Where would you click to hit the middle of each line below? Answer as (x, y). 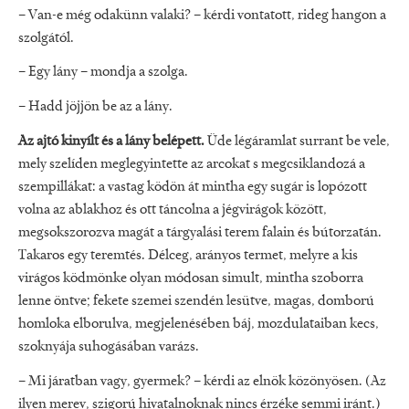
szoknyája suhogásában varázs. (109, 346)
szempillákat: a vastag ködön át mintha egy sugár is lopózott (193, 187)
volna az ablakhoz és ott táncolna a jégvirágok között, (173, 210)
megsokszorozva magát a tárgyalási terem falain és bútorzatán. (200, 232)
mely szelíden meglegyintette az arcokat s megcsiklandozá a (192, 164)
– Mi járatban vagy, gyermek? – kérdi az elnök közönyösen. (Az (202, 381)
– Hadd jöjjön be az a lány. (95, 107)
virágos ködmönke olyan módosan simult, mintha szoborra (191, 278)
